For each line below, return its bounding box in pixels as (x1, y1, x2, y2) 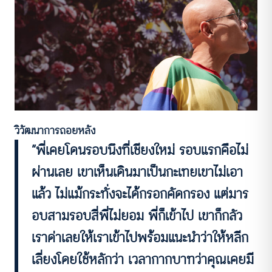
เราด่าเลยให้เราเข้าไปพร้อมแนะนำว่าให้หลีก (32, 226, 249, 248)
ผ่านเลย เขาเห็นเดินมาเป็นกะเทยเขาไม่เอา (32, 161, 243, 183)
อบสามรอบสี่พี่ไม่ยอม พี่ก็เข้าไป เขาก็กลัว (32, 205, 243, 226)
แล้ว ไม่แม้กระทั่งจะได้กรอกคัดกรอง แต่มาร (32, 183, 249, 205)
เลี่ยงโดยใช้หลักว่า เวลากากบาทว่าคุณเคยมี (32, 248, 254, 270)
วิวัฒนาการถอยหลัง (15, 121, 95, 139)
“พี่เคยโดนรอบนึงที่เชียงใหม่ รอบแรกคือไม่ (32, 139, 249, 161)
